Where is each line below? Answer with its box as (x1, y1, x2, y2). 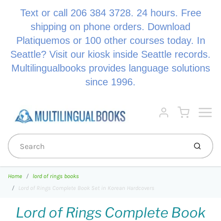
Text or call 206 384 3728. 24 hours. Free (20, 7, 201, 18)
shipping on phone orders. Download (31, 21, 190, 32)
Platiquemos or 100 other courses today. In (16, 35, 205, 46)
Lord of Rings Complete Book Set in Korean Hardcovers (18, 184, 154, 191)
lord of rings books (33, 173, 79, 180)
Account (157, 113, 184, 122)
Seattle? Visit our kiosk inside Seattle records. (10, 49, 211, 60)
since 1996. (85, 76, 136, 87)
